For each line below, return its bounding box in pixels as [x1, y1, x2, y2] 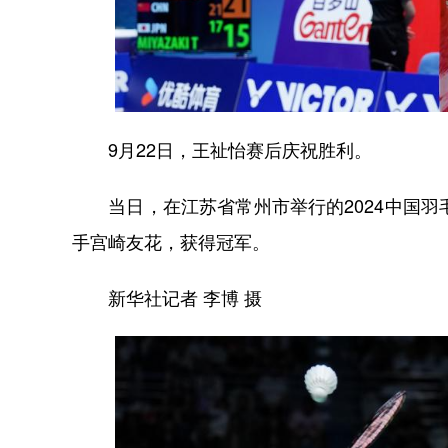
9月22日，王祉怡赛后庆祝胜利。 [72, 141, 372, 160]
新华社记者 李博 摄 [72, 289, 262, 308]
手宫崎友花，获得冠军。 [72, 233, 270, 252]
